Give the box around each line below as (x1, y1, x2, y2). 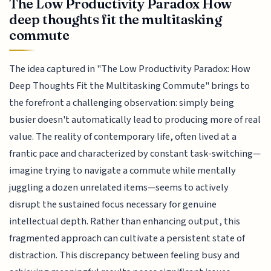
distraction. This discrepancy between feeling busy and (9, 248, 240, 263)
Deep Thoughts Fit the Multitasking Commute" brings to (9, 79, 250, 94)
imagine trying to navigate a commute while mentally (9, 163, 237, 178)
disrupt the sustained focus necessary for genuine (9, 197, 217, 212)
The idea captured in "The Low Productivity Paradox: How (9, 62, 251, 77)
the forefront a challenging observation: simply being (9, 96, 235, 111)
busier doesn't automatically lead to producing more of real (9, 113, 261, 128)
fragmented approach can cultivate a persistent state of (9, 231, 246, 246)
